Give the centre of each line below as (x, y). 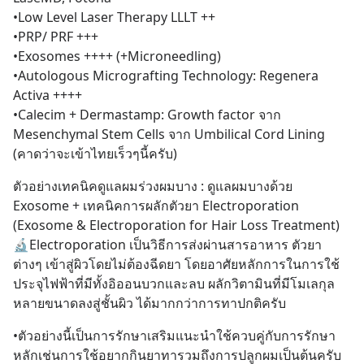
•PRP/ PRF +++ (56, 37)
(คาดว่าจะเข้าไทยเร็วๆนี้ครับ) (95, 154)
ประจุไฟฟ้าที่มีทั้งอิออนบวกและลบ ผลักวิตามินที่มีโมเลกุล (174, 284)
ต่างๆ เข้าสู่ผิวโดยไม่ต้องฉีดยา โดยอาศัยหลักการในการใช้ (176, 264)
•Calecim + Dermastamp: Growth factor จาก (147, 115)
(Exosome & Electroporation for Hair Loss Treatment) (176, 225)
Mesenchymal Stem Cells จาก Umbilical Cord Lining (169, 134)
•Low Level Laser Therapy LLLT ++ (114, 17)
